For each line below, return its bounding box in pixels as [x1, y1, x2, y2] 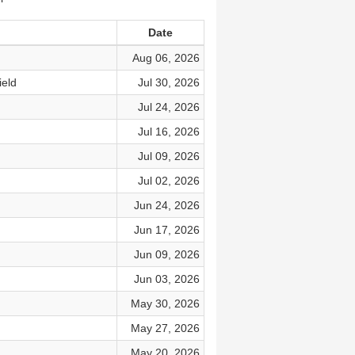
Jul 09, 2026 [137, 150, 200, 162]
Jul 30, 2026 [137, 76, 200, 89]
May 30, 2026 [130, 297, 200, 310]
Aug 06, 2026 [132, 52, 200, 64]
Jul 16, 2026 [137, 125, 200, 138]
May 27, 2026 [130, 322, 200, 334]
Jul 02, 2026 [137, 174, 200, 187]
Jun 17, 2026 [133, 223, 200, 236]
